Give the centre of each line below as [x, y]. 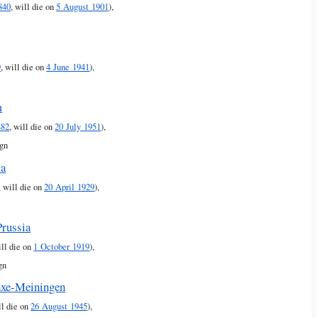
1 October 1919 [62, 247]
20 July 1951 [78, 127]
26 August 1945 [59, 307]
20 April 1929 [70, 187]
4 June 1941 [68, 67]
